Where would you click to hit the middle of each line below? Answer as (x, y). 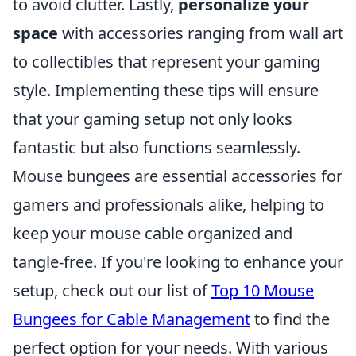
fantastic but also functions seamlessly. (157, 147)
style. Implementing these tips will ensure (166, 90)
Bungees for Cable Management (132, 319)
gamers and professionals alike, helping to (168, 205)
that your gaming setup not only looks (153, 119)
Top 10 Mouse (263, 290)
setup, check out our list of (112, 290)
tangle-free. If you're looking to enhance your (178, 262)
